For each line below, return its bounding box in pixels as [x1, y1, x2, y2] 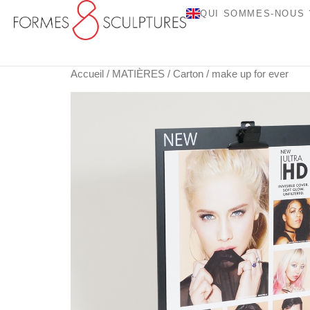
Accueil [71, 69, 104, 80]
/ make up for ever [203, 69, 289, 80]
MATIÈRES [112, 69, 165, 80]
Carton [173, 69, 203, 80]
